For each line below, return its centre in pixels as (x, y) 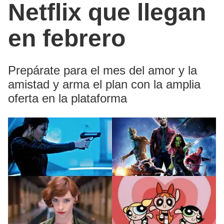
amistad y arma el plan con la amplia (104, 84)
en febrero (67, 38)
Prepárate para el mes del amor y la (102, 70)
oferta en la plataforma (67, 98)
